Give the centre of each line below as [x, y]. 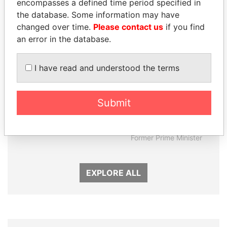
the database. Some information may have [98, 15]
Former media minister [61, 125]
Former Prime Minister [166, 138]
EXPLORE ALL [113, 173]
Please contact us [128, 27]
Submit [114, 103]
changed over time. [55, 27]
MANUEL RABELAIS [61, 114]
